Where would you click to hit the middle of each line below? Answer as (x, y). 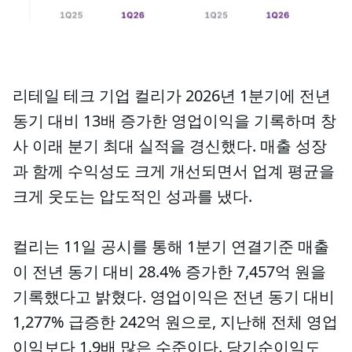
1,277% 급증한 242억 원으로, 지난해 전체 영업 (175, 322)
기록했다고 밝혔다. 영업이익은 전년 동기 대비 (174, 297)
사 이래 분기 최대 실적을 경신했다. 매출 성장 (170, 146)
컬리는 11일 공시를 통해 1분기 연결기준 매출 (171, 246)
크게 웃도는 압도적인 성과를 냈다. (132, 196)
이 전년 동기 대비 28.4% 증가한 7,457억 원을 (169, 271)
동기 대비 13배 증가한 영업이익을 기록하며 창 (174, 121)
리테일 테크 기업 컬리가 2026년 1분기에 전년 (172, 95)
